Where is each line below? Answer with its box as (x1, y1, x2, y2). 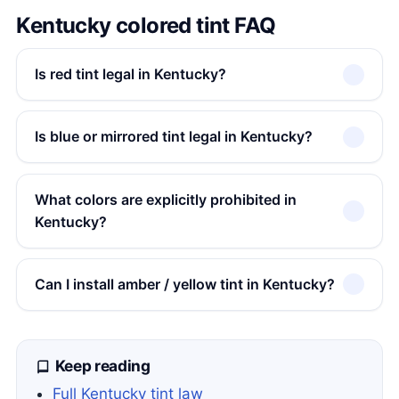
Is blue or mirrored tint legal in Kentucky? (34, 127, 313, 146)
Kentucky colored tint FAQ (16, 12, 276, 39)
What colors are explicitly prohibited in (34, 190, 297, 208)
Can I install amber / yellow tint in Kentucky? (34, 274, 335, 293)
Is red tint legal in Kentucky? (34, 65, 226, 84)
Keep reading (52, 355, 151, 375)
